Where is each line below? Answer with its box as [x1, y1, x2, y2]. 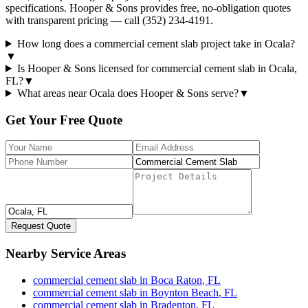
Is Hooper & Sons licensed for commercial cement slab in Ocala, [16, 62, 297, 74]
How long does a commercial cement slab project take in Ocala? [16, 37, 295, 49]
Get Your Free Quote [5, 112, 122, 127]
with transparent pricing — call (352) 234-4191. [5, 14, 213, 26]
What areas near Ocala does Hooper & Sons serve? [16, 87, 239, 99]
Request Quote [11, 221, 71, 232]
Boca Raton [151, 274, 202, 286]
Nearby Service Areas [5, 246, 126, 261]
